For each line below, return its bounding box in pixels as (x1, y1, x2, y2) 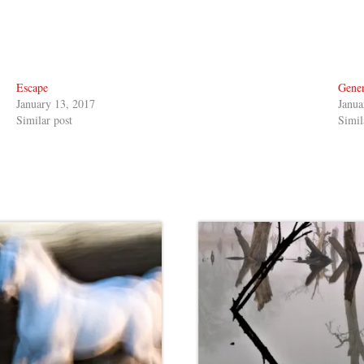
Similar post (16, 111, 72, 128)
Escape (16, 79, 48, 95)
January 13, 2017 (16, 95, 95, 111)
